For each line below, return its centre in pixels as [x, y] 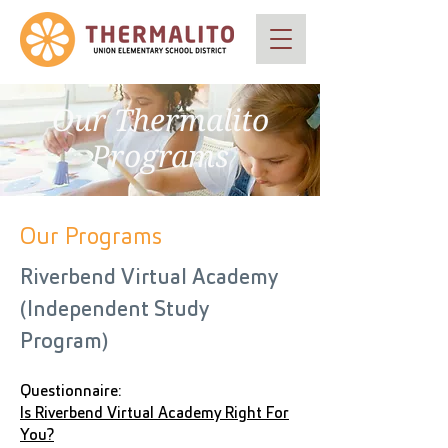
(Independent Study [114, 310]
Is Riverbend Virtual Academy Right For [154, 413]
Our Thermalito [160, 120]
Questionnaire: [70, 391]
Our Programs [91, 237]
